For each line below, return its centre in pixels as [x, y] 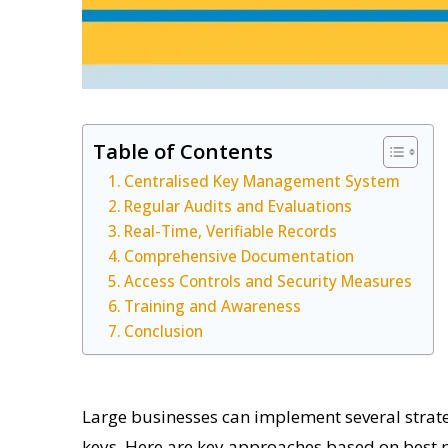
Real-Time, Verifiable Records [231, 230]
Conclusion [164, 330]
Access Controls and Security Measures [268, 280]
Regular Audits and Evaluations [238, 205]
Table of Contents [183, 150]
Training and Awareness [213, 305]
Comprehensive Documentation [239, 255]
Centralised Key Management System [262, 180]
